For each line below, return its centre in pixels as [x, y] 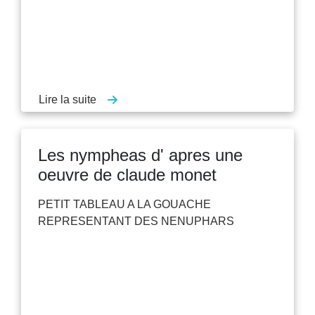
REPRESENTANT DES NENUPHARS [136, 221]
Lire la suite [67, 99]
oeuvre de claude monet [127, 174]
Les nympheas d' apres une [140, 155]
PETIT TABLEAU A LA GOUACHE [124, 204]
